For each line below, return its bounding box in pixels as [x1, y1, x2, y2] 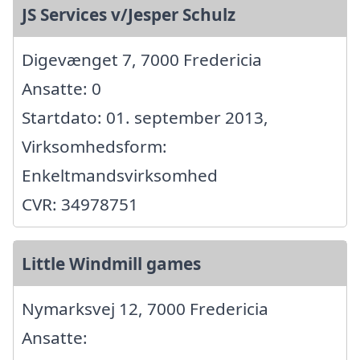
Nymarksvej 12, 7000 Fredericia [22, 297, 268, 320]
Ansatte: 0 [22, 76, 101, 100]
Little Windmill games [22, 252, 201, 275]
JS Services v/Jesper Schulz [22, 2, 235, 26]
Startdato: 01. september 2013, [22, 105, 268, 129]
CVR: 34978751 [22, 192, 138, 215]
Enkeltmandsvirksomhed [22, 163, 218, 186]
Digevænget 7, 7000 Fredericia [22, 47, 262, 71]
